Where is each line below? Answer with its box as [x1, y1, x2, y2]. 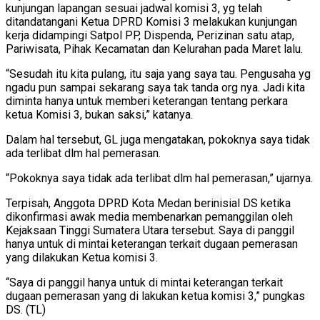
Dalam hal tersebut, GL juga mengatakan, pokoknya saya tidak [6, 133, 310, 146]
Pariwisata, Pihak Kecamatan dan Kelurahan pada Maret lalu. [6, 42, 303, 56]
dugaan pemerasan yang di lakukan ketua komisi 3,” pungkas [6, 289, 305, 303]
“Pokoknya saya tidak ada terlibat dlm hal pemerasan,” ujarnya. [6, 171, 313, 185]
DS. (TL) [6, 303, 46, 316]
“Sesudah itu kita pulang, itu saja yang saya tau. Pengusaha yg [6, 67, 311, 81]
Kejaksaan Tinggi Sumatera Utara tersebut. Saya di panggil [6, 224, 294, 237]
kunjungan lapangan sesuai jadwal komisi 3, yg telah [6, 1, 262, 15]
